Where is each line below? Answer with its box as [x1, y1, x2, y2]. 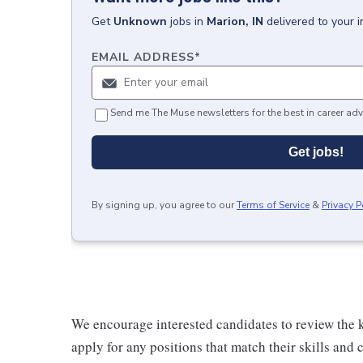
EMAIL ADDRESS [92, 49, 194, 65]
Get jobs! [288, 145, 344, 159]
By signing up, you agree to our [92, 199, 234, 211]
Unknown [113, 14, 167, 29]
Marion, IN [207, 14, 263, 29]
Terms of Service [237, 199, 310, 211]
